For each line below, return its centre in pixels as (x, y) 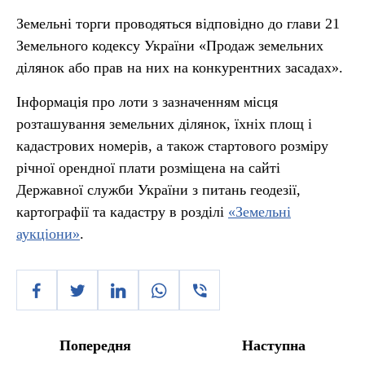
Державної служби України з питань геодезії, (158, 190)
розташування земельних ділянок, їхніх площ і (164, 124)
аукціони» (48, 234)
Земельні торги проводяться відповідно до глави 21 (178, 24)
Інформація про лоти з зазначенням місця (147, 102)
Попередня (95, 345)
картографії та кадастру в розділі (122, 212)
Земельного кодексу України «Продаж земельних (170, 46)
